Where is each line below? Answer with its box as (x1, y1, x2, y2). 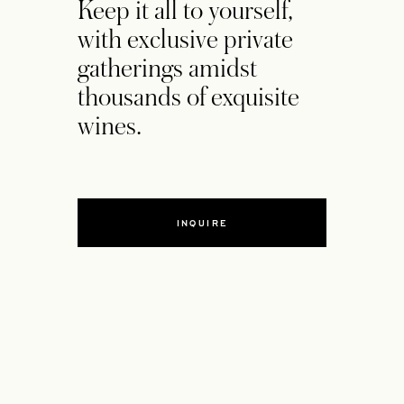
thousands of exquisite (78, 83, 299, 112)
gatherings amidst (78, 54, 257, 83)
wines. (78, 112, 142, 141)
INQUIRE (176, 216, 228, 229)
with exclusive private (78, 25, 293, 54)
